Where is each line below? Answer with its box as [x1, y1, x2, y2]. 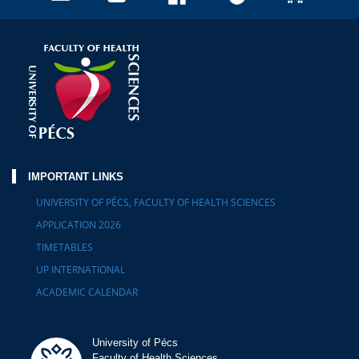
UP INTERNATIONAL [36, 263, 125, 276]
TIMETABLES [36, 240, 93, 254]
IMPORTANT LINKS [28, 171, 123, 183]
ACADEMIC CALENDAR [36, 285, 138, 299]
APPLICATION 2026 [36, 218, 121, 232]
